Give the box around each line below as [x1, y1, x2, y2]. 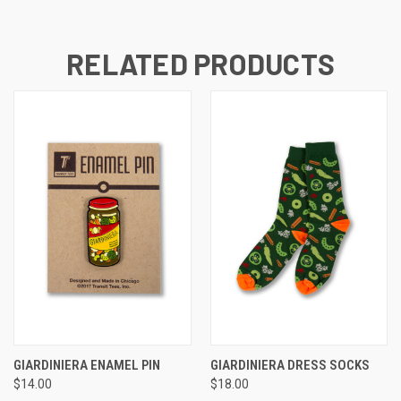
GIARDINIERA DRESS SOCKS [209, 357, 370, 374]
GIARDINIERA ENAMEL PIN [13, 357, 160, 374]
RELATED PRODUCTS [66, 47, 335, 81]
